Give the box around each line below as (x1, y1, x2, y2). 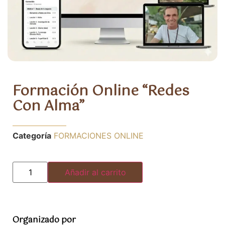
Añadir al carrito (64, 167, 126, 178)
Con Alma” (13, 94, 84, 118)
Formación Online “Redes (13, 79, 189, 103)
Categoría (13, 131, 51, 141)
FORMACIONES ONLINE (54, 131, 144, 141)
